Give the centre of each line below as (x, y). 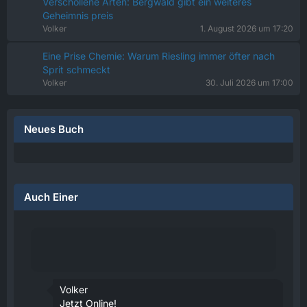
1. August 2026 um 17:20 (247, 28)
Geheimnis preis (78, 15)
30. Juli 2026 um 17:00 (249, 83)
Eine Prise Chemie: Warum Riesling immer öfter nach (159, 56)
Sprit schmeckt (76, 70)
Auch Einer (51, 197)
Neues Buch (54, 129)
